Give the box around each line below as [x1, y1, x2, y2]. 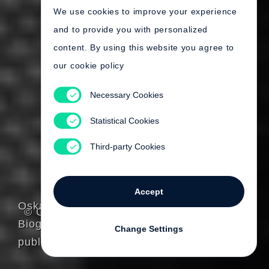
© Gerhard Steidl [24, 206, 113, 218]
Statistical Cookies [89, 115, 159, 125]
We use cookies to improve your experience [53, 7, 237, 16]
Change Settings [115, 223, 183, 234]
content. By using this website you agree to [53, 43, 235, 52]
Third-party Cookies [89, 141, 165, 151]
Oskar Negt [18, 200, 78, 212]
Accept [134, 186, 163, 196]
